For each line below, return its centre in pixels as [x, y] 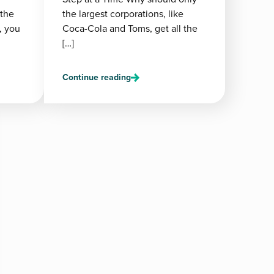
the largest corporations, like [123, 14]
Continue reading [97, 77]
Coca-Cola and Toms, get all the [130, 28]
